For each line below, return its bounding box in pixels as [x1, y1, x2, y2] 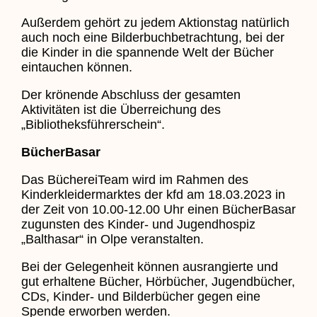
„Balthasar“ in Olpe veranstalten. [21, 231, 204, 246]
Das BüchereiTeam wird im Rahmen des [21, 172, 248, 187]
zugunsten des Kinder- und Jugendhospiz [21, 217, 255, 231]
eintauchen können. [21, 59, 132, 74]
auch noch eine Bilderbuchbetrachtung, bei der [21, 30, 284, 45]
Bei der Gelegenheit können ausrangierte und [21, 259, 278, 274]
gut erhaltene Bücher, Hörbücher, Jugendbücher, [21, 274, 295, 289]
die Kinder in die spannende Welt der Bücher [21, 45, 274, 59]
